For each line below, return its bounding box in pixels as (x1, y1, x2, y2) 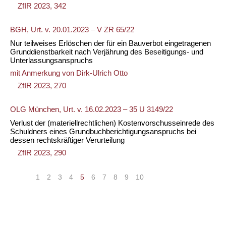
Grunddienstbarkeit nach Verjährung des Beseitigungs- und (10, 47, 203, 56)
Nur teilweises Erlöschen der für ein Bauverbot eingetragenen (10, 39, 211, 47)
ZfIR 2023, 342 (18, 2, 66, 10)
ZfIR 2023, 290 (18, 148, 66, 157)
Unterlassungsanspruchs (10, 56, 93, 65)
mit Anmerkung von (10, 69, 76, 77)
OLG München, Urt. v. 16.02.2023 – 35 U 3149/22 (10, 105, 173, 114)
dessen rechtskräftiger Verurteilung (10, 136, 125, 144)
